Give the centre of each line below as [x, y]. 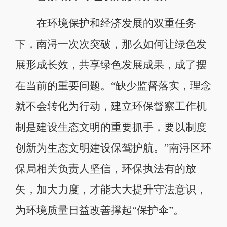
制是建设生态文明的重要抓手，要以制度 [111, 127]
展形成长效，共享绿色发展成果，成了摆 [111, 65]
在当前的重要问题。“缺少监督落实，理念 [113, 85]
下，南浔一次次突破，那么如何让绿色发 [111, 44]
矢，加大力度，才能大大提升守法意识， [111, 189]
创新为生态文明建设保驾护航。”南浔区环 [113, 148]
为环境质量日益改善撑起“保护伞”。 [99, 210]
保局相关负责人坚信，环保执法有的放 [105, 168]
